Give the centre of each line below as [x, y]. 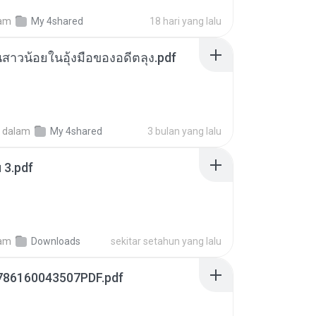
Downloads [56, 241]
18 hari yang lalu [186, 21]
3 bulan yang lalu [184, 131]
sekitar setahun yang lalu [166, 241]
